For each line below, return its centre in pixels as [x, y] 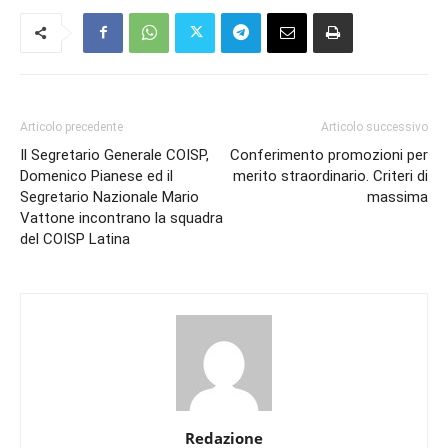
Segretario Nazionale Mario [109, 196]
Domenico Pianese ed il [96, 175]
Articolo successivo [374, 126]
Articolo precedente [71, 126]
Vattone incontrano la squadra [121, 217]
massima [397, 196]
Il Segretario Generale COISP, [114, 154]
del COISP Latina [75, 238]
